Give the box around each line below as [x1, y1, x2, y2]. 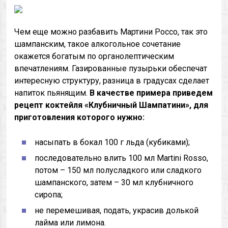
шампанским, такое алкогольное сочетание [14, 39, 181, 49]
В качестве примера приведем [90, 88, 213, 98]
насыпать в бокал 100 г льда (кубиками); [35, 137, 190, 147]
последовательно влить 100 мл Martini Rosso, [35, 153, 209, 163]
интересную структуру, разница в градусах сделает [14, 76, 210, 85]
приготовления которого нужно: [14, 112, 145, 122]
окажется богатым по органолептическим [14, 51, 175, 61]
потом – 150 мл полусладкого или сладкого [35, 165, 202, 175]
